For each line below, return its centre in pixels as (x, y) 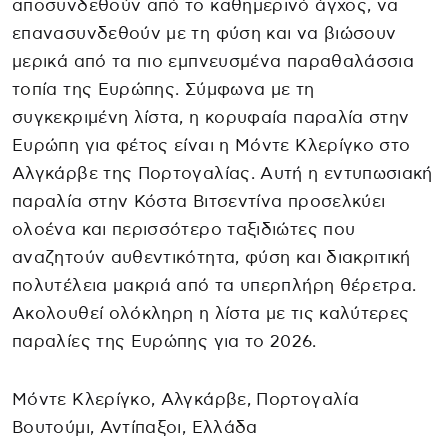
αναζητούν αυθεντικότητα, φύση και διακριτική (211, 258)
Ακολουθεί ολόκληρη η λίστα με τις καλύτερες (211, 314)
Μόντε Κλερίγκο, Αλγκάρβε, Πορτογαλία (185, 400)
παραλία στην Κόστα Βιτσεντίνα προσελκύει (199, 202)
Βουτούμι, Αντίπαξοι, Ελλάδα (135, 428)
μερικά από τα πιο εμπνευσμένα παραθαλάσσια (213, 62)
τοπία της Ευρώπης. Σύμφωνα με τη (163, 90)
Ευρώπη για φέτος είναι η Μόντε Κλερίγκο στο (211, 146)
